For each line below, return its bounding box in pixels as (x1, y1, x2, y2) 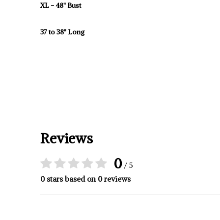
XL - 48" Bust (40, 1, 81, 10)
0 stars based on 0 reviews (40, 174, 131, 184)
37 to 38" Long (40, 27, 84, 36)
